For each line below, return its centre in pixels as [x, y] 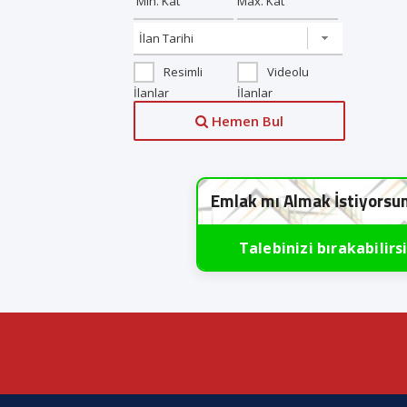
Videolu [288, 72]
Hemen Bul [246, 121]
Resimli [183, 72]
